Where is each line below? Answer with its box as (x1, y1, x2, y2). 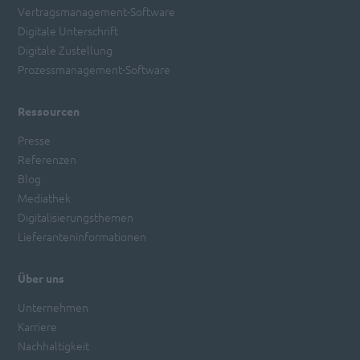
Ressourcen (18, 103, 80, 118)
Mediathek (18, 189, 72, 206)
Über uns (18, 270, 65, 285)
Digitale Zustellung (18, 41, 113, 58)
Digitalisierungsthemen (18, 208, 134, 225)
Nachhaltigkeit (18, 337, 90, 354)
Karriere (18, 317, 58, 334)
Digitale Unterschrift (18, 22, 119, 39)
